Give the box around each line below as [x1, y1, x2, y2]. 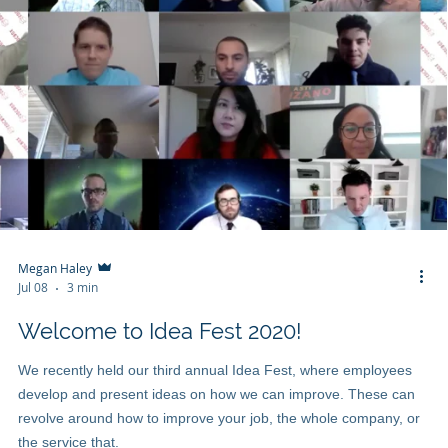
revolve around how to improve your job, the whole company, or [18, 410, 420, 427]
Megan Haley [18, 260, 95, 277]
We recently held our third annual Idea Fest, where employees [18, 362, 412, 379]
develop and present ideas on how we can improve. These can [18, 386, 415, 403]
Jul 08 [18, 279, 51, 296]
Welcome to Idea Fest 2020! [18, 318, 302, 345]
